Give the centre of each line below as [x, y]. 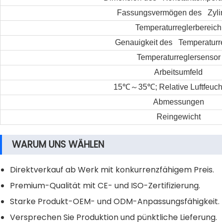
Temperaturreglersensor [178, 57]
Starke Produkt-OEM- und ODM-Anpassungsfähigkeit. [115, 201]
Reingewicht [178, 117]
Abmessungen [178, 102]
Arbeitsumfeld [178, 72]
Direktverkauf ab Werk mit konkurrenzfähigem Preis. [112, 170]
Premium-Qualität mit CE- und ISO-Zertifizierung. [105, 186]
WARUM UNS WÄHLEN [58, 144]
